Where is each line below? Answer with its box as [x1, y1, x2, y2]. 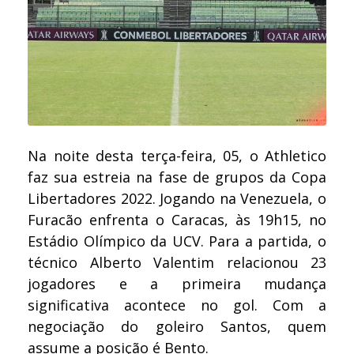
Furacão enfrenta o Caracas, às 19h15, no [28, 210, 326, 230]
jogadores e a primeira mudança [28, 274, 326, 294]
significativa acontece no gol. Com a [28, 296, 326, 315]
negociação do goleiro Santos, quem [28, 317, 326, 337]
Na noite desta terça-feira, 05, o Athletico [28, 146, 326, 166]
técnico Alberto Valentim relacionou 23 [28, 253, 326, 273]
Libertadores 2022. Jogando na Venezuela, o [28, 189, 326, 209]
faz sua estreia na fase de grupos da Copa [28, 168, 326, 187]
